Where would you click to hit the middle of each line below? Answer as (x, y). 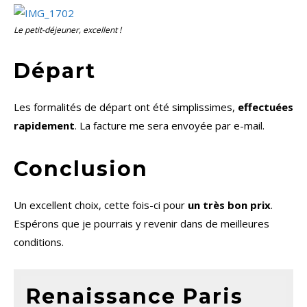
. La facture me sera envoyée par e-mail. (170, 125)
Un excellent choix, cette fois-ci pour (101, 205)
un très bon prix (229, 205)
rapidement (44, 125)
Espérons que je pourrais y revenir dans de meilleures (142, 223)
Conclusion (81, 169)
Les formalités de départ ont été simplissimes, (126, 107)
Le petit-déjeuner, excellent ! (67, 29)
